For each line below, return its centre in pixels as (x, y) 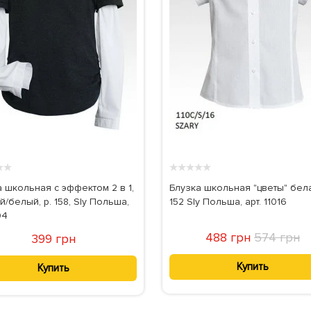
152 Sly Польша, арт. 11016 (228, 201)
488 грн (230, 237)
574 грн (277, 237)
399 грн (53, 238)
